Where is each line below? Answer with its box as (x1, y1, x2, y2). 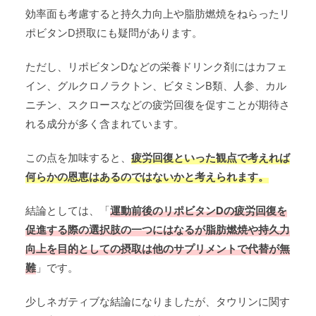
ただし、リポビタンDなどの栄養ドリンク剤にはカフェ (25, 60, 287, 74)
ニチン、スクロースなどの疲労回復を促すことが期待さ (25, 98, 290, 112)
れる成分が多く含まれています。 (25, 117, 184, 131)
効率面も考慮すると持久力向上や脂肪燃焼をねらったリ (25, 7, 290, 21)
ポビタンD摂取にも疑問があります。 (25, 26, 202, 40)
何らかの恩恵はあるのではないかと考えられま (25, 170, 248, 184)
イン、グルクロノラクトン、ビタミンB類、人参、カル (25, 79, 286, 93)
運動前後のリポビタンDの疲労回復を (110, 204, 287, 218)
